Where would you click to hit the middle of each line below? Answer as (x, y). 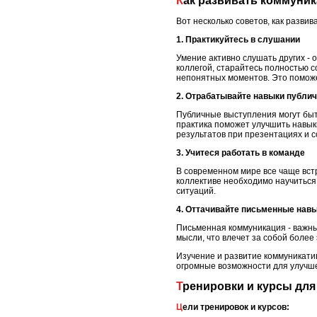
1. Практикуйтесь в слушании (238, 39)
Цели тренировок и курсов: (236, 307)
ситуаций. (196, 191)
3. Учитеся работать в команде (241, 152)
